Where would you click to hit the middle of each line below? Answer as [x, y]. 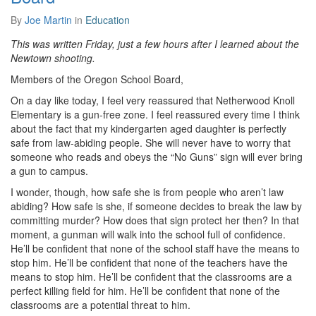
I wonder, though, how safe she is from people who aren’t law [147, 192]
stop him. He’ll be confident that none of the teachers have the [149, 262]
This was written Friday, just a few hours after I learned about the [155, 44]
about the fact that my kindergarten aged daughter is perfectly [148, 128]
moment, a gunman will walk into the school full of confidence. [148, 234]
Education [108, 20]
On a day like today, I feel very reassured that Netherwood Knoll [153, 100]
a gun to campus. [49, 171]
